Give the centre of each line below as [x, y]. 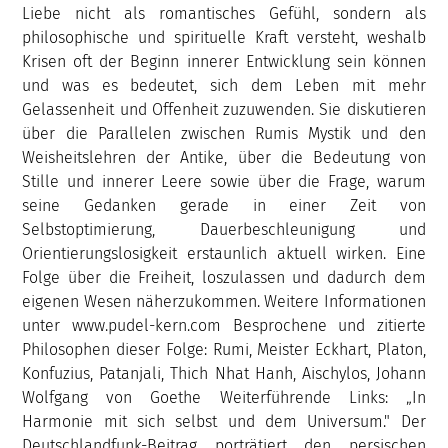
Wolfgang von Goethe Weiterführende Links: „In [224, 397]
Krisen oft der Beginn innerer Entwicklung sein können [224, 61]
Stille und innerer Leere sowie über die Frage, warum [224, 181]
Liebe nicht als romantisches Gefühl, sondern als [224, 13]
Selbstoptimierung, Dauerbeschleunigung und [224, 229]
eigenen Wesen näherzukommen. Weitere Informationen [224, 301]
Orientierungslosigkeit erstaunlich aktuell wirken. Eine [224, 253]
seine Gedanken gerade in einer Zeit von [224, 205]
